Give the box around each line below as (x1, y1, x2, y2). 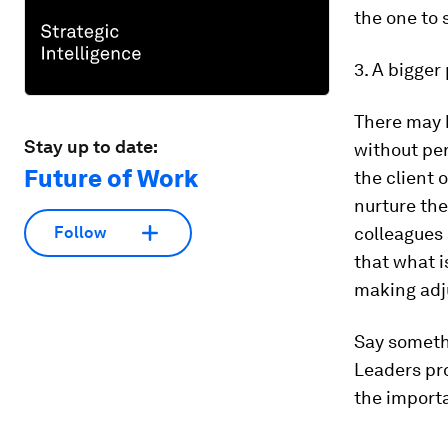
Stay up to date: (24, 135, 158, 157)
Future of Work (24, 163, 198, 193)
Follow (54, 223, 106, 243)
